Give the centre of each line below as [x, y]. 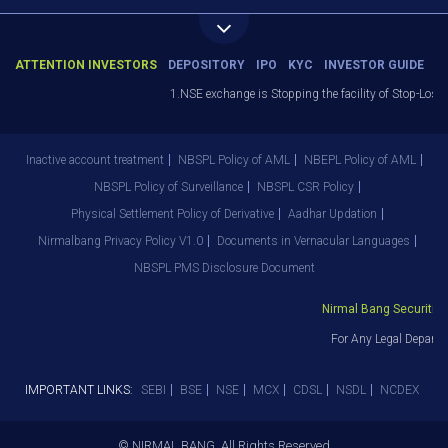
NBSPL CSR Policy [305, 187]
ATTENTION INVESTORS [86, 65]
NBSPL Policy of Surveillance [168, 187]
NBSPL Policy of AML [234, 160]
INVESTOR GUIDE [374, 65]
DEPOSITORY [206, 65]
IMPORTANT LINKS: [78, 390]
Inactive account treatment [95, 160]
